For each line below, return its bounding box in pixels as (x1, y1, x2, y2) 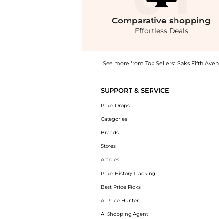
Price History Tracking (100, 170, 155, 176)
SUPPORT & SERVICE (100, 87, 169, 95)
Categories (100, 116, 127, 122)
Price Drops (100, 102, 130, 108)
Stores (100, 143, 116, 149)
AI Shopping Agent (100, 211, 148, 217)
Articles (100, 157, 119, 163)
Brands (100, 130, 119, 135)
